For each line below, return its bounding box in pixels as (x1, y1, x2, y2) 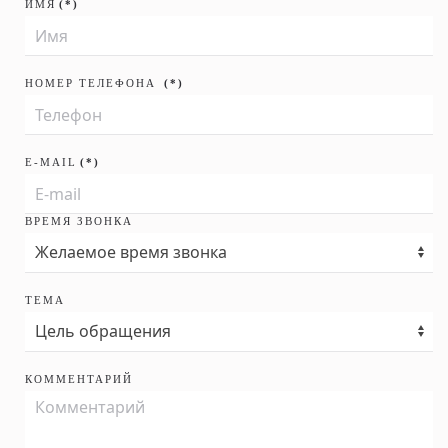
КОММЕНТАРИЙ (25, 373, 133, 385)
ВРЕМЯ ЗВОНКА (25, 215, 133, 227)
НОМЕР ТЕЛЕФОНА (25, 77, 161, 89)
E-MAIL (25, 156, 77, 168)
